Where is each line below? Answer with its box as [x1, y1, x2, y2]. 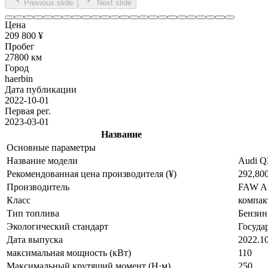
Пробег [5, 41, 35, 51]
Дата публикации [5, 84, 77, 95]
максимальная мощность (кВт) [7, 247, 131, 258]
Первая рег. [5, 105, 51, 116]
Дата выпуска [7, 234, 63, 245]
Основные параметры [7, 142, 96, 153]
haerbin [5, 73, 33, 84]
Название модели [7, 155, 78, 166]
